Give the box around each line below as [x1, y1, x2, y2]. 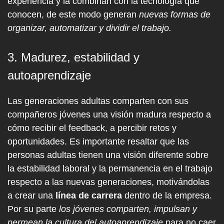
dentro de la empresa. [122, 190, 212, 200]
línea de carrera [55, 190, 122, 200]
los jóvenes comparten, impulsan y [59, 204, 197, 214]
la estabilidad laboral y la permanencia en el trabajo [7, 163, 212, 173]
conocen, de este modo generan [7, 9, 136, 19]
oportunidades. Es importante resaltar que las [7, 136, 189, 146]
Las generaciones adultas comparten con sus [7, 96, 188, 106]
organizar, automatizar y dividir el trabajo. [7, 23, 171, 33]
